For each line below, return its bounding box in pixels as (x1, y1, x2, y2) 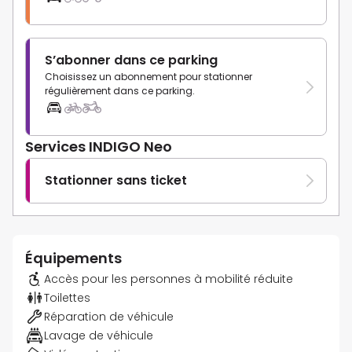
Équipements (25, 248, 122, 269)
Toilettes (44, 290, 90, 306)
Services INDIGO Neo (25, 137, 172, 157)
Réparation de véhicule (44, 309, 174, 325)
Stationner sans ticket (45, 171, 187, 190)
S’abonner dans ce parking (45, 51, 218, 70)
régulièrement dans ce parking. (45, 84, 195, 98)
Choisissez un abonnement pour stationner (45, 70, 252, 84)
